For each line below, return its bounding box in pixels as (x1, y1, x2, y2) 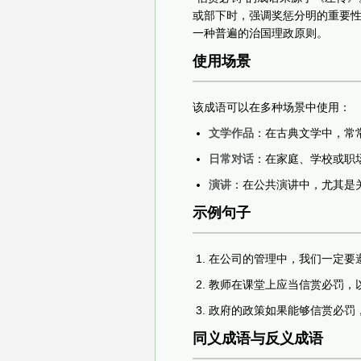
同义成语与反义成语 (193, 330, 323, 346)
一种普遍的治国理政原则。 (193, 26, 328, 39)
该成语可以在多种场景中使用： (193, 100, 351, 114)
